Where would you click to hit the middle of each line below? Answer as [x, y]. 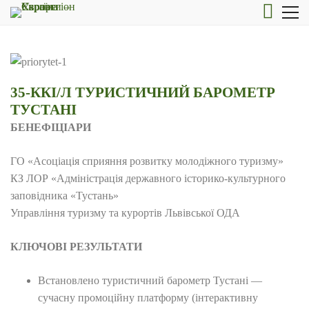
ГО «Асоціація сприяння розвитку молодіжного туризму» [147, 161]
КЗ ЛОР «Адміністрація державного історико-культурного [148, 178]
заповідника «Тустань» [64, 196]
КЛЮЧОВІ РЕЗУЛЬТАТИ [76, 247]
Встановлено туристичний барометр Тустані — [150, 280]
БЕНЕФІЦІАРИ [51, 127]
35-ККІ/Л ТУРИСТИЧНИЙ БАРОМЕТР [143, 92]
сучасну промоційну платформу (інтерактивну [148, 298]
